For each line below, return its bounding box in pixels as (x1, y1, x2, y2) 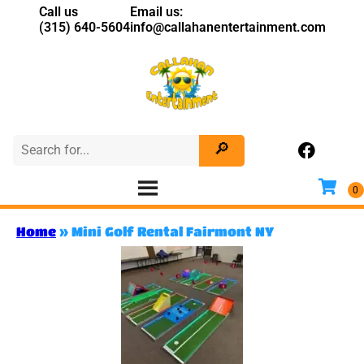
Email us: (129, 4, 183, 19)
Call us (38, 4, 78, 19)
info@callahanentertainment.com (129, 19, 326, 35)
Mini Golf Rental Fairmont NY (71, 223, 274, 239)
